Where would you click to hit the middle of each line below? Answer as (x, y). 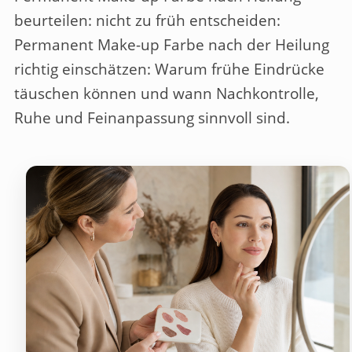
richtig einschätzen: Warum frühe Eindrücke (169, 70)
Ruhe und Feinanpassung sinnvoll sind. (152, 118)
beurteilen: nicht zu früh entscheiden (145, 21)
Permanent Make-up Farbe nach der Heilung (172, 45)
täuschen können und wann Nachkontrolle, (167, 94)
